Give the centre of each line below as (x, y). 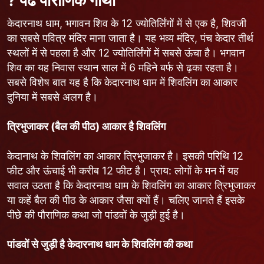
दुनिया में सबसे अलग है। (53, 97)
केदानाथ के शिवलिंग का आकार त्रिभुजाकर (86, 156)
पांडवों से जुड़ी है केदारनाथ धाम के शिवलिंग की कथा (100, 244)
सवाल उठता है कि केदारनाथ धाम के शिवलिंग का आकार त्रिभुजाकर (132, 185)
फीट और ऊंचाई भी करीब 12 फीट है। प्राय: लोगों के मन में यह (123, 170)
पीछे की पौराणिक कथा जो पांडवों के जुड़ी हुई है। (96, 214)
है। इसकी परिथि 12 (206, 156)
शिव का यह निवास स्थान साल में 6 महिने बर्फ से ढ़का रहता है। (123, 67)
